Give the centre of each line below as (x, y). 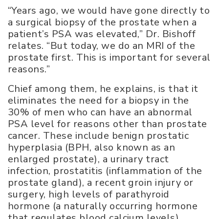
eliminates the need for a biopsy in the (99, 101)
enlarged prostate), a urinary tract (88, 159)
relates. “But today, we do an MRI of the (102, 46)
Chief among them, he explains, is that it (103, 89)
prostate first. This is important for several (109, 58)
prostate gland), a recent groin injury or (101, 183)
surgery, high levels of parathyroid (89, 195)
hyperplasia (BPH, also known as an (92, 148)
